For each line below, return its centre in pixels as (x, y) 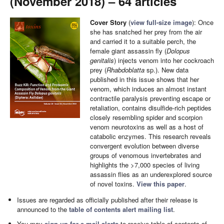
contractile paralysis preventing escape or (150, 98)
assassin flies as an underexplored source (151, 174)
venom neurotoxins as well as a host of (147, 127)
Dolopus (178, 51)
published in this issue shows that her (144, 79)
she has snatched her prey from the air (146, 32)
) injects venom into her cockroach (164, 60)
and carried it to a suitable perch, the (143, 41)
